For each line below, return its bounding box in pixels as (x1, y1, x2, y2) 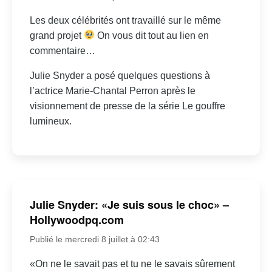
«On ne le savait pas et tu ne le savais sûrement (29, 259, 235, 270)
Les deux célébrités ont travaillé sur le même (29, 15, 221, 25)
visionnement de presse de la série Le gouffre (29, 100, 225, 111)
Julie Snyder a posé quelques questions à (29, 70, 210, 81)
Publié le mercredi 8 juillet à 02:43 (29, 234, 160, 245)
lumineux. (29, 115, 72, 126)
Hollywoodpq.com (29, 212, 124, 228)
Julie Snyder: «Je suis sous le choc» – (29, 197, 229, 213)
